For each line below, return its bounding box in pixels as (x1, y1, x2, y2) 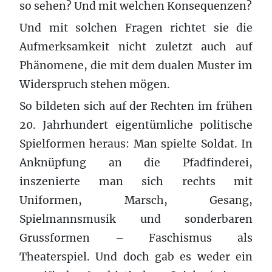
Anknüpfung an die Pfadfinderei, (19, 155, 253, 169)
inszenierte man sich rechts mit (19, 174, 253, 188)
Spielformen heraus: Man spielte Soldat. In (19, 137, 253, 151)
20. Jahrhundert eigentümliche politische (19, 118, 253, 132)
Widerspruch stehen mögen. (19, 77, 170, 91)
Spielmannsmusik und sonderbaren (19, 212, 253, 226)
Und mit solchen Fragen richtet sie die (19, 21, 253, 35)
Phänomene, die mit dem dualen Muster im (19, 58, 253, 72)
